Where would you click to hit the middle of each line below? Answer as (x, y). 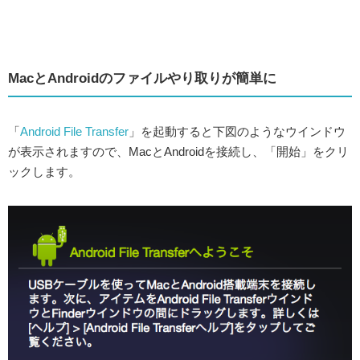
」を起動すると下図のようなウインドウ (237, 131)
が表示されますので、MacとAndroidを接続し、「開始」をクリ (178, 151)
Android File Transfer (74, 131)
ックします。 (44, 171)
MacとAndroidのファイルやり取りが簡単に (142, 78)
